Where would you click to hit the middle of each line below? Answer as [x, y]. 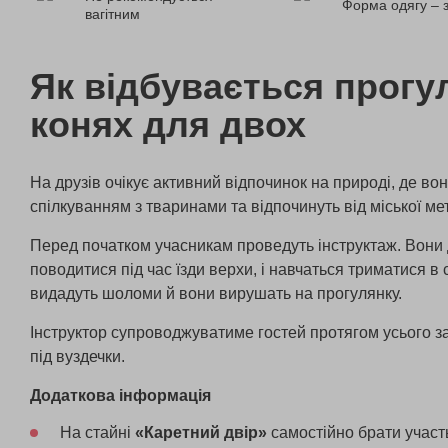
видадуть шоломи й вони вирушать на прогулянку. [218, 293]
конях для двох [168, 124]
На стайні [95, 432]
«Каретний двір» [199, 432]
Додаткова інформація [120, 395]
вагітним [112, 13]
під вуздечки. [79, 356]
